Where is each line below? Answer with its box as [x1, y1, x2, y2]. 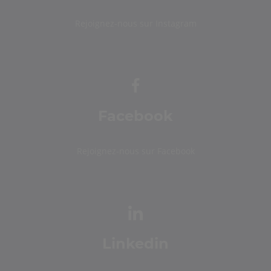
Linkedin [102, 235, 169, 253]
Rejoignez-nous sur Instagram [74, 18, 197, 30]
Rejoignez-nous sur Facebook [76, 145, 195, 157]
